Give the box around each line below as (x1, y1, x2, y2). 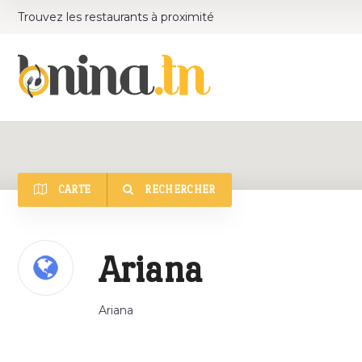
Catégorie (237, 243, 301, 259)
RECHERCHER (141, 183, 216, 196)
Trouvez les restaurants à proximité (18, 10, 214, 24)
